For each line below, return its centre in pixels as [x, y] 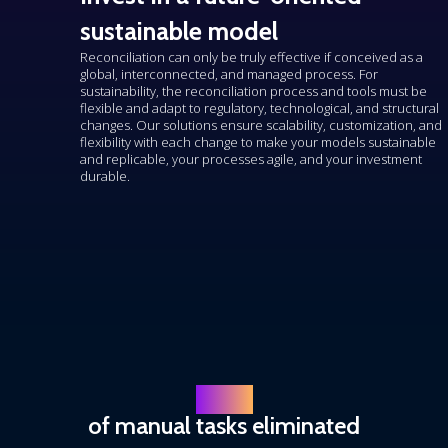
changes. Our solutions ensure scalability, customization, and [261, 124]
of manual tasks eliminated [224, 425]
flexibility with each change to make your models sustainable [258, 141]
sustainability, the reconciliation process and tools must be [253, 90]
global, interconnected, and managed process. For [229, 73]
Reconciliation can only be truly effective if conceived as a [251, 56]
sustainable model [179, 30]
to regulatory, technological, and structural [312, 107]
